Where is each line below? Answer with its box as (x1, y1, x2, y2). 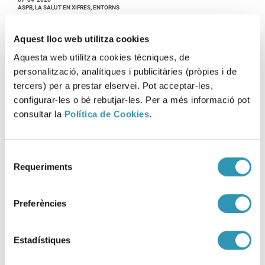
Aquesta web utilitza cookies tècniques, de (14, 52, 189, 63)
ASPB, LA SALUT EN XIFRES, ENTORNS (18, 4, 119, 11)
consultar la (14, 109, 64, 119)
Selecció (4, 150, 38, 160)
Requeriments (14, 161, 73, 172)
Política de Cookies (64, 109, 149, 119)
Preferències (14, 198, 67, 209)
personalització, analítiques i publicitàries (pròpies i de (14, 66, 237, 77)
